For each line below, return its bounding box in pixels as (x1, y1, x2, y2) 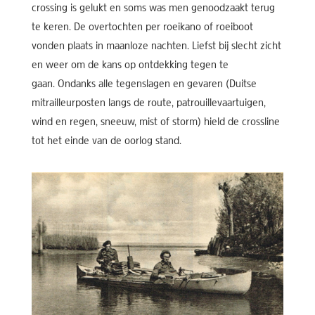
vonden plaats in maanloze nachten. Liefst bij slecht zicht (31, 41, 281, 53)
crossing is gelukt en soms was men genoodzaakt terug (31, 3, 275, 15)
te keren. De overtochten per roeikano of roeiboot (31, 22, 253, 34)
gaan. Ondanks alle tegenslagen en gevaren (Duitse (31, 79, 257, 91)
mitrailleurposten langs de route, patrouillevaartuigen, (31, 98, 266, 110)
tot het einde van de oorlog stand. (31, 136, 181, 148)
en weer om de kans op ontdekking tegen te (31, 60, 229, 72)
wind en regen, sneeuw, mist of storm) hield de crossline (31, 117, 280, 129)
